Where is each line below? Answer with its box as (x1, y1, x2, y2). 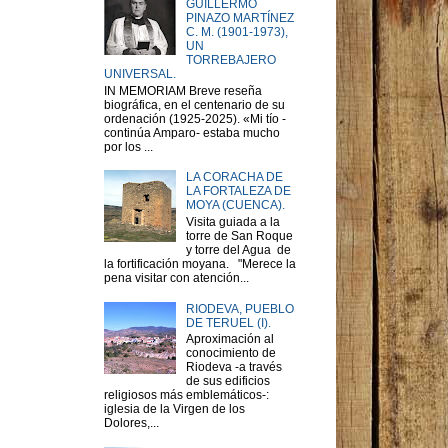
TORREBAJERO (185, 53, 276, 68)
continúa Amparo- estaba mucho (104, 125, 280, 140)
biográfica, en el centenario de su (104, 97, 285, 112)
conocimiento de (185, 345, 276, 360)
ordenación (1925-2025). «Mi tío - (104, 111, 286, 126)
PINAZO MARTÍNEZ (185, 11, 294, 26)
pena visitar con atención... (104, 270, 249, 285)
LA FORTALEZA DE (185, 184, 291, 199)
